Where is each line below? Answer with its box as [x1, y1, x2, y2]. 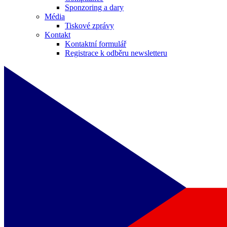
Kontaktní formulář [65, 39, 126, 48]
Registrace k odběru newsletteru [65, 48, 167, 57]
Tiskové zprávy [65, 21, 114, 30]
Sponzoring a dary [65, 3, 124, 12]
